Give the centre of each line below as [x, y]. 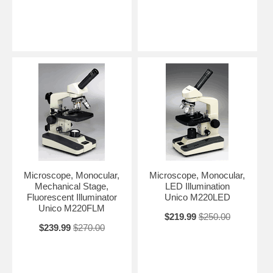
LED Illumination [197, 186]
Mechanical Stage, [72, 186]
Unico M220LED [197, 197]
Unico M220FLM [72, 208]
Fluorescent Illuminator [72, 197]
